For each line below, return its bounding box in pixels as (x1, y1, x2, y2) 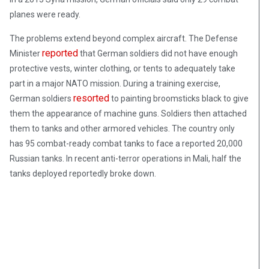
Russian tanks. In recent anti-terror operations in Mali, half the (10, 154, 241, 164)
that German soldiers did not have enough (78, 49, 238, 59)
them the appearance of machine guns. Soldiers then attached (10, 109, 247, 119)
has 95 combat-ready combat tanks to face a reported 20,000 (10, 139, 243, 149)
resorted (73, 92, 109, 104)
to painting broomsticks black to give (109, 94, 249, 104)
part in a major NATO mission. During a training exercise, (10, 79, 220, 89)
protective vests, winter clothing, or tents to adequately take (10, 64, 235, 74)
